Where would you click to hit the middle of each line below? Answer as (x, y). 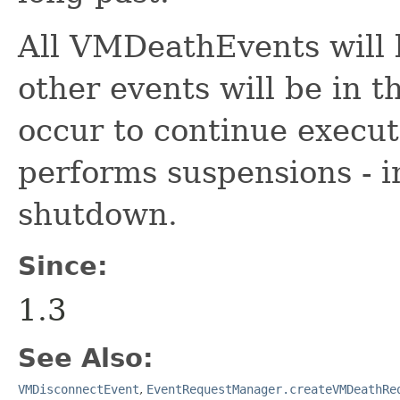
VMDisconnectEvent (79, 389)
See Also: (86, 358)
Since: (63, 266)
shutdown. (98, 214)
